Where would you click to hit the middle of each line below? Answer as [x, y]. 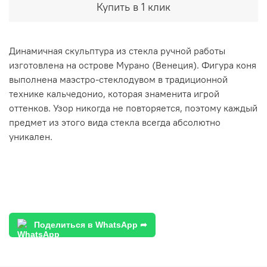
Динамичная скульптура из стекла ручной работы [117, 50]
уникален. [31, 136]
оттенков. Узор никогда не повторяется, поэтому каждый [133, 108]
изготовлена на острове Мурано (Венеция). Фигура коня [133, 65]
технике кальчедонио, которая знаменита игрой [114, 93]
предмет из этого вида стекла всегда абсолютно [115, 122]
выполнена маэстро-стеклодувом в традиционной [118, 79]
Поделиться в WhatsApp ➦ [91, 224]
